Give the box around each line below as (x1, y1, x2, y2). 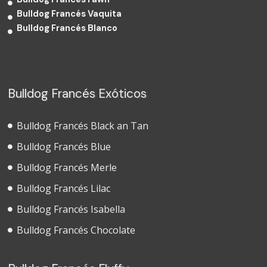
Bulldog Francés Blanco (17, 22, 118, 34)
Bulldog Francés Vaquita (17, 8, 122, 20)
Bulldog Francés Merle (17, 160, 117, 174)
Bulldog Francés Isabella (17, 202, 126, 216)
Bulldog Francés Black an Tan (17, 119, 149, 132)
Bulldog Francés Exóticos (8, 85, 147, 101)
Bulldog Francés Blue (17, 139, 111, 153)
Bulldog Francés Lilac (17, 181, 111, 195)
